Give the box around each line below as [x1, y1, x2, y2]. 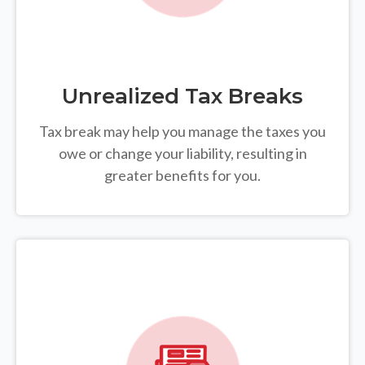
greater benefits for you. [104, 166, 261, 185]
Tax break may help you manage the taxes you [39, 122, 326, 141]
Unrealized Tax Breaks [62, 83, 303, 110]
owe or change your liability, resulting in [58, 144, 307, 163]
